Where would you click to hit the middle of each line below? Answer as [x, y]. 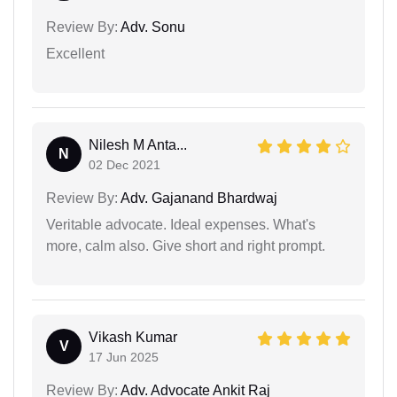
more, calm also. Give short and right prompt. [186, 246]
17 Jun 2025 [124, 358]
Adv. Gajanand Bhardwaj [198, 198]
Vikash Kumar [133, 338]
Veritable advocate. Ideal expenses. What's [181, 225]
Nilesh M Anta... [138, 145]
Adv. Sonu [152, 27]
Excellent [75, 54]
